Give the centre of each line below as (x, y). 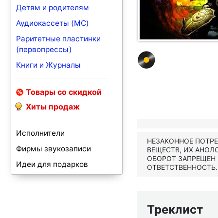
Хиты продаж (53, 107)
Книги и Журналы (48, 65)
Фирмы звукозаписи (54, 149)
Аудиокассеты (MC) (53, 23)
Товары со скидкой (64, 92)
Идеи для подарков (52, 164)
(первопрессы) (44, 49)
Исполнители (40, 133)
